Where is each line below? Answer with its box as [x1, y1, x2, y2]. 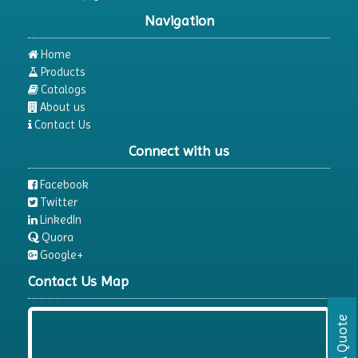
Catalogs [41, 82, 86, 97]
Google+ [40, 248, 83, 262]
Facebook [40, 177, 89, 192]
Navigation [144, 12, 214, 29]
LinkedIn [40, 213, 82, 227]
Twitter [40, 195, 78, 209]
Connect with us [129, 142, 229, 159]
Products [41, 65, 86, 79]
